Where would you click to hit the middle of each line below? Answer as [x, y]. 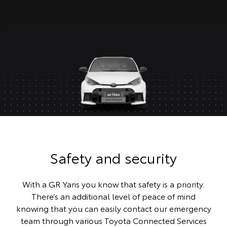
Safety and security [113, 157]
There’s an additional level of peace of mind [113, 196]
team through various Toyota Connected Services [113, 220]
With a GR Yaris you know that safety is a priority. [113, 183]
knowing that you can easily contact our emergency [113, 208]
